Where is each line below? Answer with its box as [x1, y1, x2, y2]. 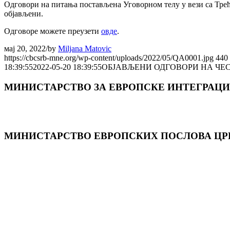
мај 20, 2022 [4, 44, 46, 53]
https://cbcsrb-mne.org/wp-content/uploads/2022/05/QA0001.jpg [4, 53, 214, 62]
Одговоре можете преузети [4, 26, 101, 35]
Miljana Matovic [58, 44, 111, 53]
